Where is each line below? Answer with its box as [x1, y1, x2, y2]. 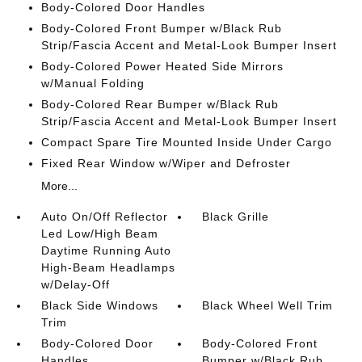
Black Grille [202, 210, 270, 223]
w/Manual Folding [40, 77, 145, 90]
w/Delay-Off [40, 278, 110, 291]
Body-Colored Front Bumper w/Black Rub [40, 22, 282, 35]
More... [40, 179, 78, 192]
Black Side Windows [40, 299, 158, 312]
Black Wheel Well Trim [202, 299, 334, 312]
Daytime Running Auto [40, 244, 171, 257]
